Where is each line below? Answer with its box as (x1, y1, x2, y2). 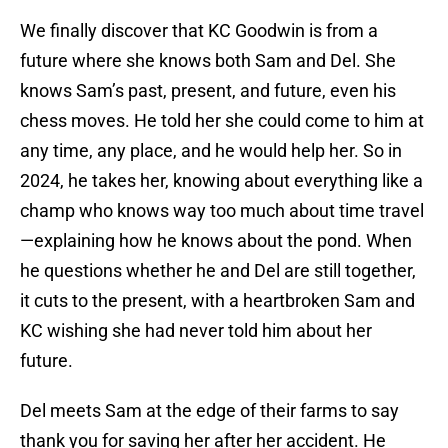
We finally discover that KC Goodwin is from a (20, 20, 378, 42)
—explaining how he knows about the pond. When (20, 230, 412, 252)
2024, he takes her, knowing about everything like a (20, 170, 423, 192)
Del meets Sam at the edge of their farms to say (20, 400, 399, 422)
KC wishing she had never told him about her (20, 320, 372, 342)
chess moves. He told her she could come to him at (20, 110, 424, 132)
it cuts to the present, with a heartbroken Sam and (20, 290, 415, 312)
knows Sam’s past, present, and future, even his (20, 80, 396, 102)
